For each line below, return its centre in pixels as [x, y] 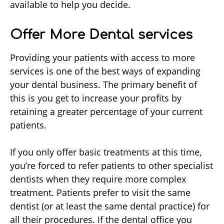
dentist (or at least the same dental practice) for [110, 206]
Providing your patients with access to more [102, 58]
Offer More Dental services [101, 35]
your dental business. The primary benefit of [103, 85]
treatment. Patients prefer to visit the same [100, 193]
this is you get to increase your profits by [96, 98]
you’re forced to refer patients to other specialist [111, 166]
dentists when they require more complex [98, 179]
